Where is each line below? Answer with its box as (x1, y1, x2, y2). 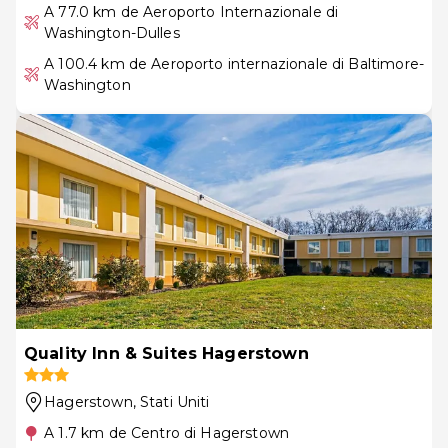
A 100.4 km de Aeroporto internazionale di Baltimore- (44, 54, 424, 73)
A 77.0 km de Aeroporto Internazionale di (44, 2, 339, 21)
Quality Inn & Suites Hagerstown (24, 343, 309, 363)
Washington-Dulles (44, 23, 180, 42)
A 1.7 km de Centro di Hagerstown (44, 423, 289, 442)
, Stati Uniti (132, 392, 210, 411)
